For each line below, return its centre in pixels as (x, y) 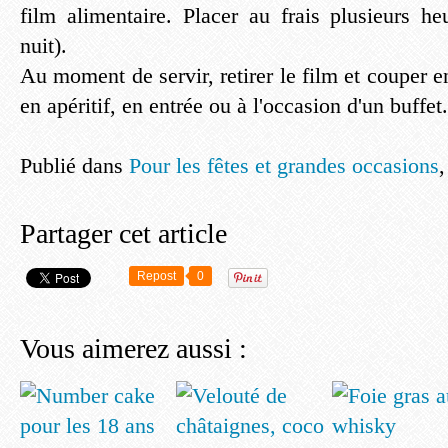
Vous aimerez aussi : (133, 348)
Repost (156, 276)
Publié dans (71, 165)
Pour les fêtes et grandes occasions (284, 165)
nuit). (43, 45)
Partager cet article (123, 233)
